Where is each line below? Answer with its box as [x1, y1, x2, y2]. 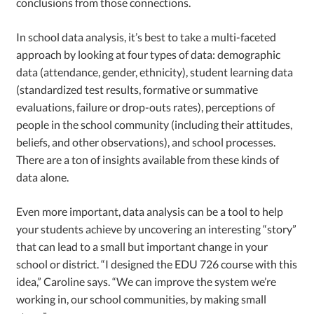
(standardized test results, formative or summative [16, 82, 259, 96]
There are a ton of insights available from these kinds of [16, 152, 280, 166]
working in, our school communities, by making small [16, 292, 267, 306]
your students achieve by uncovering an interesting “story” [16, 221, 297, 235]
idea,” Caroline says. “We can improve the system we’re [16, 274, 277, 288]
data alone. [16, 170, 69, 184]
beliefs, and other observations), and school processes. [16, 135, 276, 149]
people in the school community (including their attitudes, [16, 117, 293, 131]
